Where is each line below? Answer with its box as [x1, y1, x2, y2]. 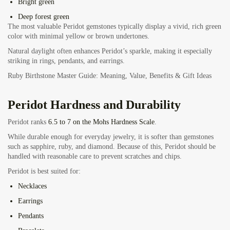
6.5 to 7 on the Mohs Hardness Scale [48, 118, 155, 126]
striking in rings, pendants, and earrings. [8, 57, 125, 65]
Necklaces [18, 182, 47, 190]
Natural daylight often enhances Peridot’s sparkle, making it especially [8, 47, 212, 55]
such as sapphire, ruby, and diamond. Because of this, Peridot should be [8, 143, 216, 151]
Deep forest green [18, 13, 69, 21]
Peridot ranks [8, 118, 48, 126]
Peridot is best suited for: [8, 167, 81, 176]
